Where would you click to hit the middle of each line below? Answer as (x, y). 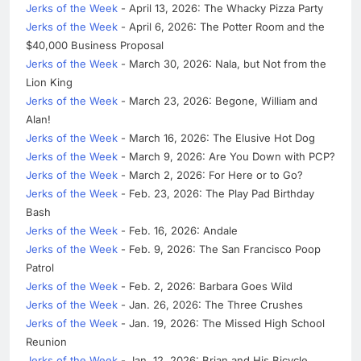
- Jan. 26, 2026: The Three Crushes (210, 305)
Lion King (49, 83)
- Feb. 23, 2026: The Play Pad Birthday (216, 194)
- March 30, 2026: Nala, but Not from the (222, 64)
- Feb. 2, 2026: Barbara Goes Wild (205, 286)
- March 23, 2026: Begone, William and (218, 101)
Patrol (40, 268)
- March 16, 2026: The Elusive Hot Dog (216, 138)
